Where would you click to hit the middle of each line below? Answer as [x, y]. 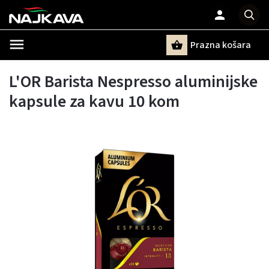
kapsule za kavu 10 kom [94, 101]
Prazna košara [221, 45]
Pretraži [68, 66]
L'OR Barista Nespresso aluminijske [133, 82]
